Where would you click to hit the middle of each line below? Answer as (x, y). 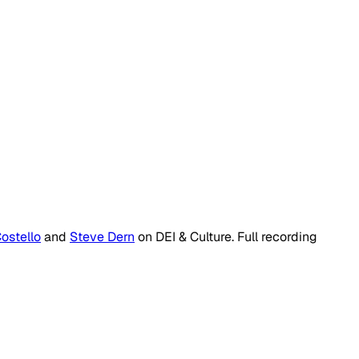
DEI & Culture (194, 236)
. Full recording (274, 236)
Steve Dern (102, 236)
